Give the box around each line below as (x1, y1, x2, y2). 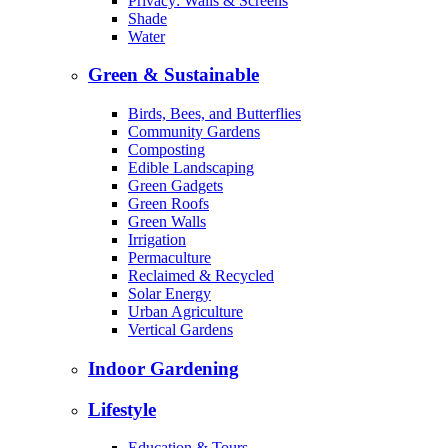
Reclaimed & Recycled (128, 267, 274, 285)
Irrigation (128, 231, 186, 249)
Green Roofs (128, 195, 209, 213)
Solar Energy (128, 285, 211, 303)
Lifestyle (88, 398, 156, 420)
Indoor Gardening (88, 357, 239, 379)
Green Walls (128, 213, 206, 231)
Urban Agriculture (128, 303, 243, 321)
